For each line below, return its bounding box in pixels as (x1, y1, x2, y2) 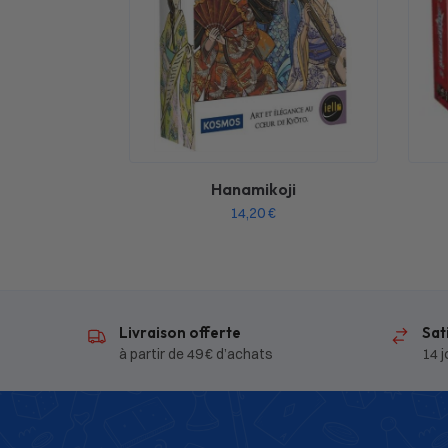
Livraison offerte (119, 322, 241, 342)
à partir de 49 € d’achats (119, 344, 273, 363)
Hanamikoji (210, 178, 296, 199)
